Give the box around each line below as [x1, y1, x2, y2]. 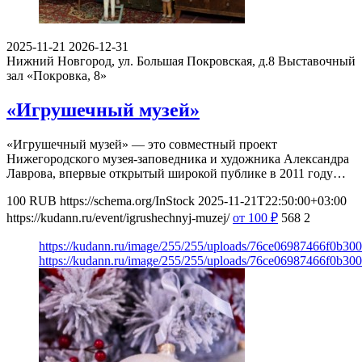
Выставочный [278, 54, 356, 69]
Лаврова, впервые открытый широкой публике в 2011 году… [6, 166, 346, 181]
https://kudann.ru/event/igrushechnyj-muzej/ [6, 211, 229, 225]
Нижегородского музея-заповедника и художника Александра [6, 152, 349, 166]
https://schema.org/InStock [60, 194, 195, 208]
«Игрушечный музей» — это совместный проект [6, 137, 277, 152]
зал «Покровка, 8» [6, 69, 107, 83]
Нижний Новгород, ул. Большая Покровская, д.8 [6, 54, 275, 69]
